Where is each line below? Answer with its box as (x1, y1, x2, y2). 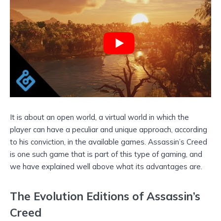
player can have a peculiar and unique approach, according (10, 125, 207, 135)
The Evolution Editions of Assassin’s (10, 188, 200, 203)
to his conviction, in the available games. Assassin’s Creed (10, 137, 207, 147)
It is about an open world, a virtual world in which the (10, 112, 189, 122)
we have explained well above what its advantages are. (10, 162, 202, 172)
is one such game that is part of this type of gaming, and (10, 149, 202, 159)
